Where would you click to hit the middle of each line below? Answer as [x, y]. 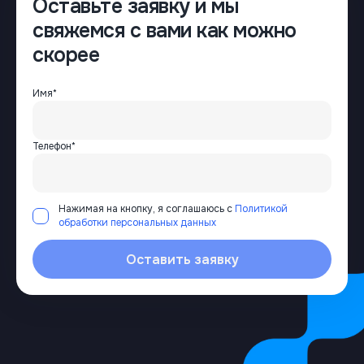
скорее [66, 55]
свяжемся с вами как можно [165, 31]
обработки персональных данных [137, 223]
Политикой [261, 209]
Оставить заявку [182, 259]
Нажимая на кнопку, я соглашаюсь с [145, 209]
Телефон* [54, 146]
